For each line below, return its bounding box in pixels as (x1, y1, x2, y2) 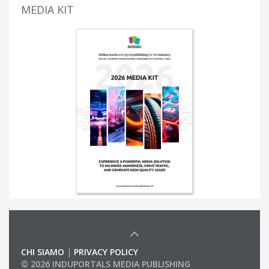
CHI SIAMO (21, 246, 64, 258)
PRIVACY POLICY (74, 246, 138, 258)
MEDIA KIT (21, 2, 74, 17)
